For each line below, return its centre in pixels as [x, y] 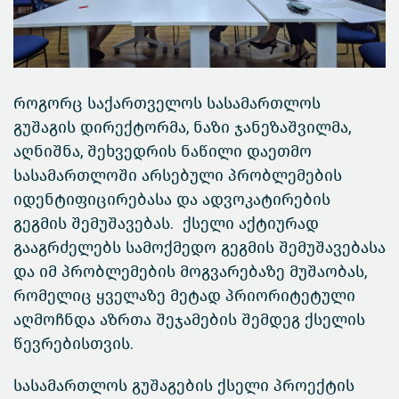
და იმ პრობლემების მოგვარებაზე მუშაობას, [190, 272]
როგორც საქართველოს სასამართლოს [167, 104]
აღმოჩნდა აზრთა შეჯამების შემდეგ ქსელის [189, 320]
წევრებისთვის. [73, 344]
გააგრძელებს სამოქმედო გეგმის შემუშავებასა [199, 248]
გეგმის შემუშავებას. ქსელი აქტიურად [166, 224]
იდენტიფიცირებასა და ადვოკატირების [172, 200]
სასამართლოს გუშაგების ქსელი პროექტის [184, 386]
